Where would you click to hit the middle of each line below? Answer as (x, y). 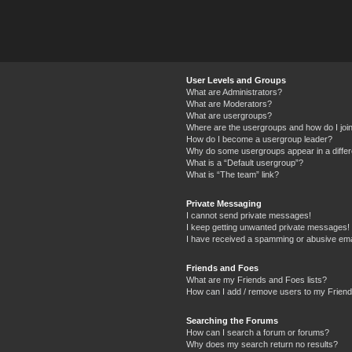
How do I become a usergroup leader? (259, 139)
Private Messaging (224, 203)
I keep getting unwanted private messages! (268, 227)
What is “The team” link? (232, 174)
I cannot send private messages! (248, 215)
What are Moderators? (229, 104)
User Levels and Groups (236, 80)
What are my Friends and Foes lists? (256, 280)
